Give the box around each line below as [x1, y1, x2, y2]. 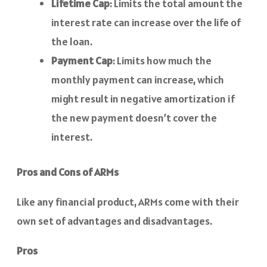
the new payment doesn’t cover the [51, 111, 217, 125]
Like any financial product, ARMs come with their [17, 195, 239, 209]
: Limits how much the [113, 54, 212, 68]
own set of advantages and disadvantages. [17, 214, 212, 228]
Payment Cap [51, 54, 113, 68]
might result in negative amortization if [51, 92, 235, 106]
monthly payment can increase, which [51, 73, 224, 87]
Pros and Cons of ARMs [17, 165, 119, 179]
